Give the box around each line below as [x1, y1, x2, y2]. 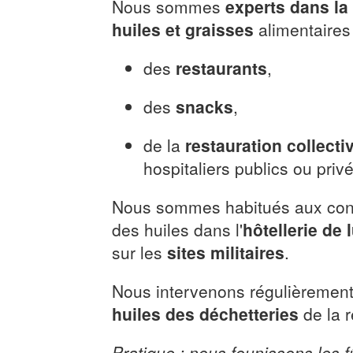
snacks [175, 95, 233, 118]
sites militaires [166, 240, 284, 264]
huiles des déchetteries [111, 302, 299, 325]
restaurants [175, 56, 267, 80]
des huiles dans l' [111, 217, 243, 241]
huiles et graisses [111, 17, 254, 41]
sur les [111, 240, 167, 264]
